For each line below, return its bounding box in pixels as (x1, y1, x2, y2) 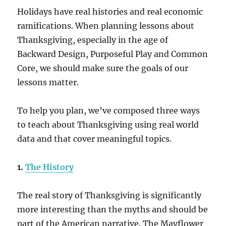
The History (25, 162, 74, 172)
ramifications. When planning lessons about (17, 21, 195, 31)
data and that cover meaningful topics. (17, 134, 172, 144)
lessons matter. (17, 77, 79, 87)
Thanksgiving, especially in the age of (17, 35, 168, 45)
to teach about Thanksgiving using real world (17, 120, 199, 130)
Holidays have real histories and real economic (17, 7, 203, 17)
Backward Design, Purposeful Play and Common (17, 49, 208, 59)
